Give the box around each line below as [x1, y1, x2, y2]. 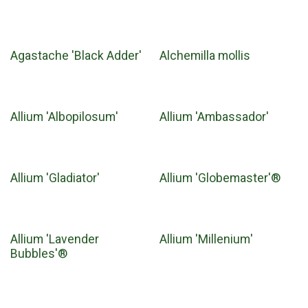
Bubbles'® [10, 245, 67, 263]
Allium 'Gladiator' [10, 170, 100, 187]
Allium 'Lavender [10, 231, 99, 248]
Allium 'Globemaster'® [159, 170, 280, 187]
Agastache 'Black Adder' [10, 47, 142, 65]
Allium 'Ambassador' [159, 109, 269, 126]
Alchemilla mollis [159, 47, 250, 65]
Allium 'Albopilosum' [10, 109, 118, 126]
